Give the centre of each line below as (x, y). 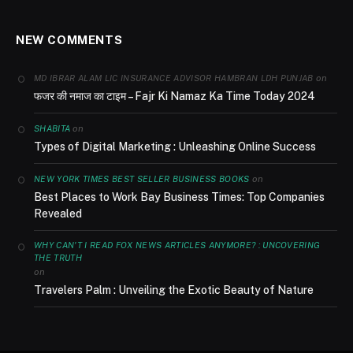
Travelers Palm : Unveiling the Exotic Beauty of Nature (174, 290)
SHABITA (52, 129)
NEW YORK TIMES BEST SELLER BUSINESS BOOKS (142, 179)
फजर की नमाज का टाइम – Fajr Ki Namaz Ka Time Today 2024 (175, 97)
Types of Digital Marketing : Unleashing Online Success (175, 147)
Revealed (58, 214)
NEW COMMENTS (69, 40)
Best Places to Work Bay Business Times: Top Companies (179, 197)
